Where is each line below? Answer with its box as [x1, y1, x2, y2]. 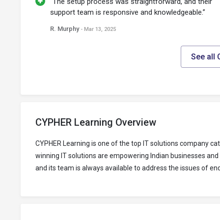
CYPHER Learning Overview [35, 116, 156, 129]
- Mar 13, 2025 [81, 26, 116, 33]
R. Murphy [50, 25, 81, 33]
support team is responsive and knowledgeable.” [50, 8, 205, 17]
